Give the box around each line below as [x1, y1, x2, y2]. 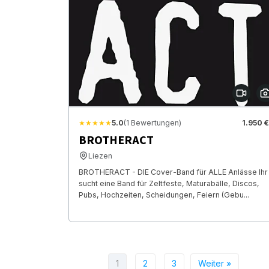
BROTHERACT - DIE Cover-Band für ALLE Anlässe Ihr [79, 167, 268, 177]
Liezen [88, 151, 112, 160]
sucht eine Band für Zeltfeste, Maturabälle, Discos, [79, 178, 259, 188]
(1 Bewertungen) [124, 118, 181, 127]
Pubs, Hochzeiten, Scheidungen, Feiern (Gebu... [79, 190, 249, 199]
